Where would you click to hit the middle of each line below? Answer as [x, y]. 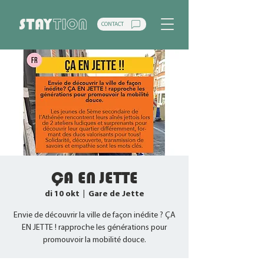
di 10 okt [62, 194]
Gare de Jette [116, 194]
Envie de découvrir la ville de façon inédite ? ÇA [94, 215]
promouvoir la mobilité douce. [94, 240]
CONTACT [112, 24]
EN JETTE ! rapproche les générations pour [94, 228]
